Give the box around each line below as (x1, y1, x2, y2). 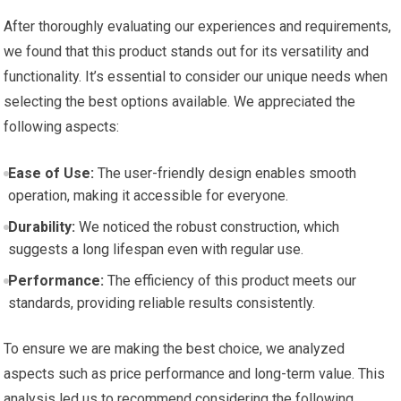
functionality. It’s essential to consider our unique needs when (4, 68, 388, 85)
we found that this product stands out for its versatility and (4, 43, 370, 60)
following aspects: (4, 118, 120, 135)
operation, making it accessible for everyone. (7, 187, 288, 204)
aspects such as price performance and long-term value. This (4, 365, 386, 382)
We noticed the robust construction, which (74, 218, 339, 235)
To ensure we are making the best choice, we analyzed (4, 340, 346, 357)
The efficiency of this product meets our (103, 272, 356, 289)
